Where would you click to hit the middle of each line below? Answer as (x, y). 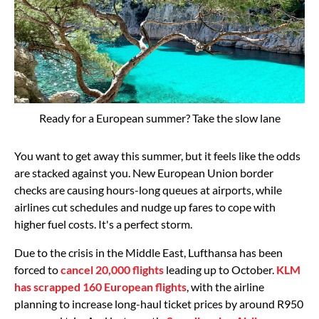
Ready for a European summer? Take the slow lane (159, 117)
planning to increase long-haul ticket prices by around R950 (159, 303)
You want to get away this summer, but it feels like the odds (157, 155)
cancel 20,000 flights (113, 269)
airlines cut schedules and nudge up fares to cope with (145, 206)
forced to (37, 269)
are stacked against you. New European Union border (144, 172)
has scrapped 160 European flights (100, 286)
